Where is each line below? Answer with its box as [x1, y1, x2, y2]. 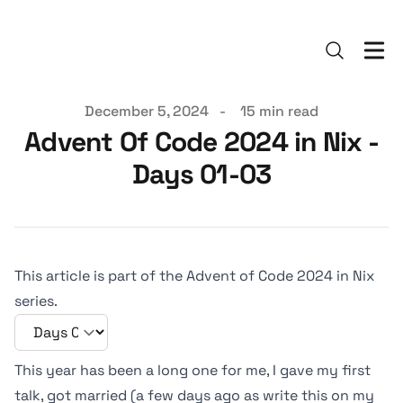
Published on [13, 101, 103, 120]
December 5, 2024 [85, 102, 209, 121]
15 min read [240, 102, 318, 121]
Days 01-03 [131, 157, 272, 192]
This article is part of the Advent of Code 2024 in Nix [14, 266, 374, 285]
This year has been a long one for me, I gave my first [14, 361, 371, 380]
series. [14, 291, 58, 310]
